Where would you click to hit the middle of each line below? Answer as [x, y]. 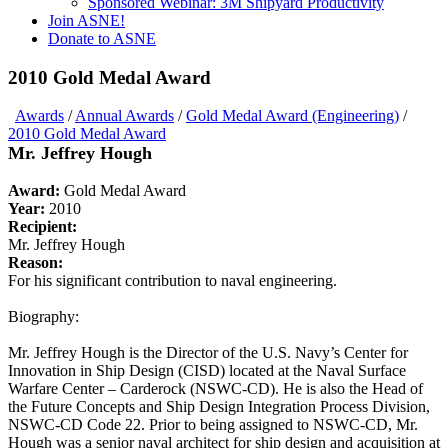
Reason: [35, 263]
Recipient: [42, 227]
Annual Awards [124, 116]
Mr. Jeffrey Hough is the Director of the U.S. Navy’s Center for [208, 353]
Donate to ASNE [102, 38]
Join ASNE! [86, 20]
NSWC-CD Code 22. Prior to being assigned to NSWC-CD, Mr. [213, 425]
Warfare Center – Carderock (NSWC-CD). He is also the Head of [215, 389]
